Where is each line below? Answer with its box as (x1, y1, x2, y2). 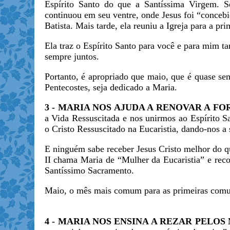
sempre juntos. (44, 51, 99, 62)
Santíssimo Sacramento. (44, 165, 134, 176)
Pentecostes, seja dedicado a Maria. (44, 82, 177, 92)
